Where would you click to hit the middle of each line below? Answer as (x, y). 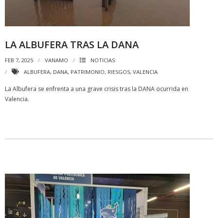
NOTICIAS (103, 60)
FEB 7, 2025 (19, 60)
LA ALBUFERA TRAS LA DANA (72, 45)
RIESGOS (119, 72)
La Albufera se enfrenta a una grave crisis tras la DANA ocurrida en (97, 89)
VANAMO (56, 60)
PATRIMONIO (88, 72)
